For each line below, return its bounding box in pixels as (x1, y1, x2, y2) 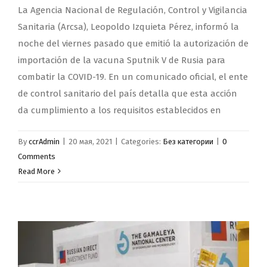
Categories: (121, 136, 163, 146)
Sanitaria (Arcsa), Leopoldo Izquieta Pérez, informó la (18, 21, 239, 32)
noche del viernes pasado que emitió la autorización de (18, 38, 249, 49)
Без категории (163, 136, 213, 146)
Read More (18, 166, 55, 176)
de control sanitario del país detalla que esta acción (18, 88, 237, 99)
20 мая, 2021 (69, 136, 112, 146)
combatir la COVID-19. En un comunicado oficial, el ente (18, 71, 248, 82)
